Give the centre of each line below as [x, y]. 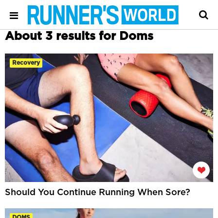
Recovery [26, 63]
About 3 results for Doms [79, 36]
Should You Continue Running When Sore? [98, 193]
